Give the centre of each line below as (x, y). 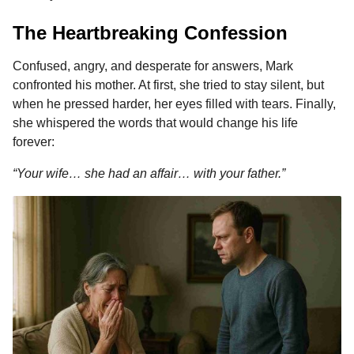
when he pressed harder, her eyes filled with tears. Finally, (174, 104)
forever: (34, 141)
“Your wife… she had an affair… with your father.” (149, 173)
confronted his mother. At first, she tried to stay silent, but (168, 85)
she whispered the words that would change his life (155, 122)
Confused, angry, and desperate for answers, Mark (153, 66)
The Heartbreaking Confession (150, 33)
